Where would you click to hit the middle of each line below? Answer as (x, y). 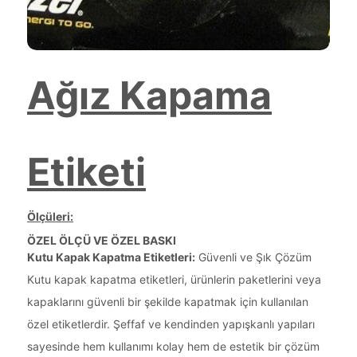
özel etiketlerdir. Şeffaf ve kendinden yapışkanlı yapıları (171, 324)
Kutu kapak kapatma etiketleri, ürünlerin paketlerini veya (174, 279)
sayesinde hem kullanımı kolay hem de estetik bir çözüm (173, 346)
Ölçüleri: (50, 216)
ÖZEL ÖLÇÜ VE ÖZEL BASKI (102, 240)
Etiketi (86, 171)
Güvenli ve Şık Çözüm (253, 257)
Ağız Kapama (149, 95)
